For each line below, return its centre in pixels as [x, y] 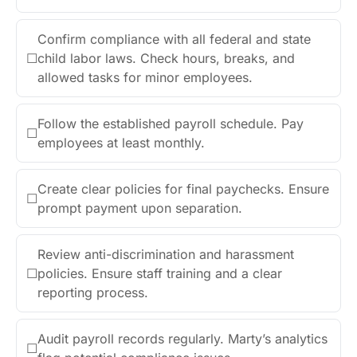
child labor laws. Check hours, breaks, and [166, 59]
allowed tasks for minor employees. [145, 78]
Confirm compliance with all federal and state [174, 39]
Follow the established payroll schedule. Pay [171, 124]
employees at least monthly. [121, 143]
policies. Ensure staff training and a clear [160, 274]
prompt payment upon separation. [140, 208]
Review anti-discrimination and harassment [166, 255]
